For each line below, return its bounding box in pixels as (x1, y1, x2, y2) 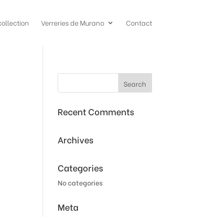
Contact (125, 17, 152, 28)
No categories (58, 177, 103, 187)
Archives (58, 133, 94, 146)
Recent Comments (58, 105, 135, 118)
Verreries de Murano (41, 17, 104, 28)
